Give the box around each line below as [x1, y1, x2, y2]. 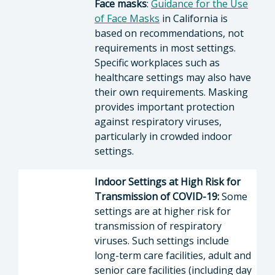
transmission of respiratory [95, 219, 222, 233]
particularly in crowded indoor [95, 130, 232, 143]
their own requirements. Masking [95, 85, 248, 99]
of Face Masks [95, 12, 160, 25]
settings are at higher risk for [95, 204, 231, 218]
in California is [160, 12, 228, 25]
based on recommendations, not [95, 26, 244, 40]
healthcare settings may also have [95, 71, 251, 84]
